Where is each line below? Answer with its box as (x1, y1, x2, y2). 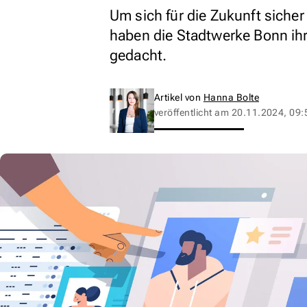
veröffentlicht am (154, 107, 232, 118)
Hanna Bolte (203, 92, 260, 103)
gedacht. (110, 47, 167, 64)
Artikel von (154, 92, 204, 103)
